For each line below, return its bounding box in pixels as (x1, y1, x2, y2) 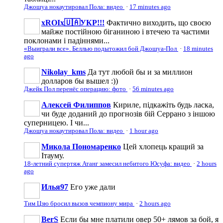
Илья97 (41, 183, 68, 192)
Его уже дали (70, 183, 115, 192)
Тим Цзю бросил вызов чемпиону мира (24, 200, 134, 208)
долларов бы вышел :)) (41, 77, 118, 86)
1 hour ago (129, 127, 158, 135)
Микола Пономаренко (41, 142, 121, 151)
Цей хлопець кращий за (123, 142, 204, 151)
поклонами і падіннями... (24, 36, 110, 45)
